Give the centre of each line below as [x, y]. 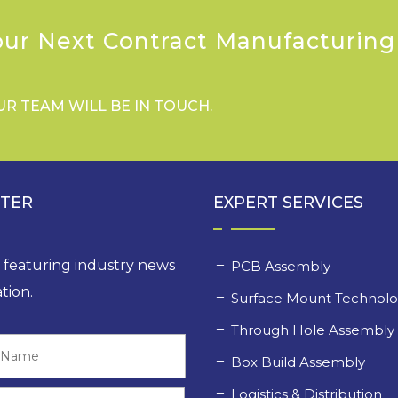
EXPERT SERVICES [289, 203]
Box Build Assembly [300, 362]
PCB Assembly [283, 267]
